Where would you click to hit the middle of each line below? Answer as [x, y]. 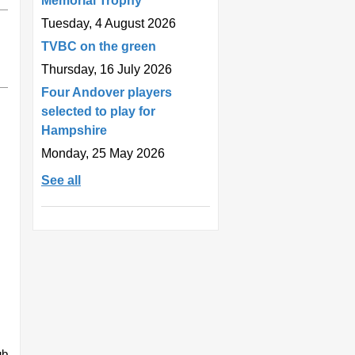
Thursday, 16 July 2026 [107, 69]
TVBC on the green [99, 46]
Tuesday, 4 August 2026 [109, 23]
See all [61, 180]
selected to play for [98, 111]
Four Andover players [107, 92]
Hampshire [74, 130]
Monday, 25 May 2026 [103, 153]
